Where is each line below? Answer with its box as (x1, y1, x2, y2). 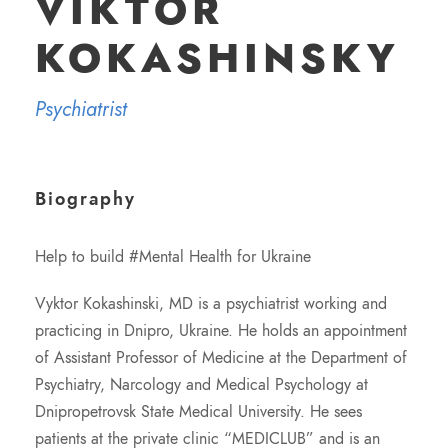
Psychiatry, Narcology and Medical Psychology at (35, 374, 368, 396)
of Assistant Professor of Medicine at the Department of (35, 347, 407, 369)
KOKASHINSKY (35, 31, 400, 86)
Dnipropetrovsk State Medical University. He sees (35, 401, 362, 423)
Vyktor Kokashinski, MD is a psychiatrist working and (35, 293, 387, 315)
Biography (35, 186, 136, 211)
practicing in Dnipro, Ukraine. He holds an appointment (35, 320, 407, 342)
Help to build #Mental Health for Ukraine (35, 246, 311, 268)
